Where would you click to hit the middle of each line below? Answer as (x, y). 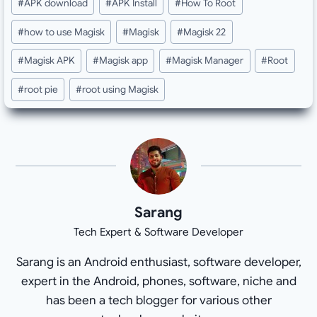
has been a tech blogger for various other (158, 300)
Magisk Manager (208, 61)
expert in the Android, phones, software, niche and (158, 281)
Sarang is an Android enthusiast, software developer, (158, 262)
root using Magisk (121, 89)
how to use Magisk (65, 32)
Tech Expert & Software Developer (158, 231)
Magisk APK (50, 61)
